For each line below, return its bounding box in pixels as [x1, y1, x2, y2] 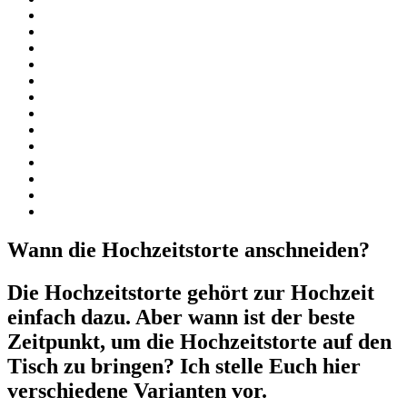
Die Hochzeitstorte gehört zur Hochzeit [7, 280, 374, 304]
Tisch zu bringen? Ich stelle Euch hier [7, 353, 361, 378]
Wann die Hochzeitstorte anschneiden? [7, 237, 370, 262]
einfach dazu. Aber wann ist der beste [7, 304, 355, 329]
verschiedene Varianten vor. [7, 378, 267, 402]
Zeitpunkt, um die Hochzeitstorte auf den [7, 329, 392, 353]
